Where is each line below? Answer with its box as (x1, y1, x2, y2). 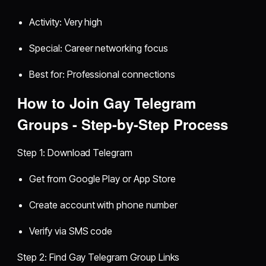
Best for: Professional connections (29, 68, 175, 80)
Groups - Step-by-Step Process (17, 113, 229, 134)
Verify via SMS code (29, 224, 113, 237)
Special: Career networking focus (29, 42, 168, 54)
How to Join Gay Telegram (17, 92, 197, 113)
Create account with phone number (29, 198, 178, 211)
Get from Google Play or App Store (29, 172, 176, 185)
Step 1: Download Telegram (17, 146, 132, 159)
